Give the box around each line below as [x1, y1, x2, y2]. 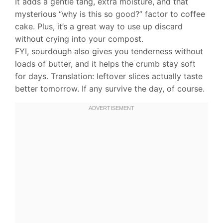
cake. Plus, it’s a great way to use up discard [15, 21, 183, 32]
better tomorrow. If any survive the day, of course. [15, 84, 205, 94]
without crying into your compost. [15, 34, 143, 44]
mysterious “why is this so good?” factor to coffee [15, 9, 205, 19]
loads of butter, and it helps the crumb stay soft [15, 59, 196, 69]
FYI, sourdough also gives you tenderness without [15, 46, 203, 57]
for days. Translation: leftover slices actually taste [15, 71, 203, 82]
